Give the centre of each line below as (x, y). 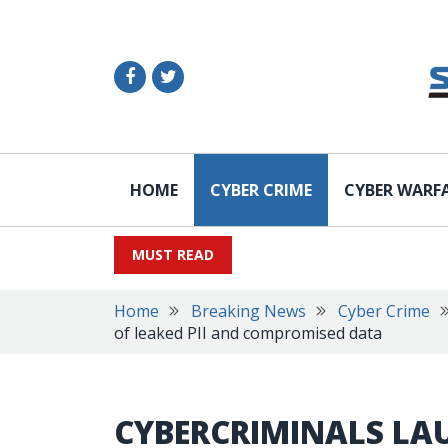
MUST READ (173, 254)
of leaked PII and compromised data (248, 333)
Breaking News (248, 311)
